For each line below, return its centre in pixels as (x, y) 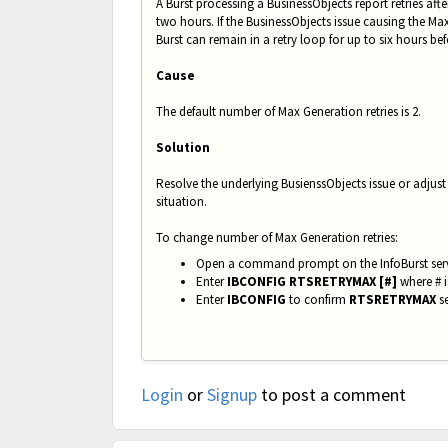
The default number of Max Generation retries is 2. (288, 112)
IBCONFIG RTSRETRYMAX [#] (312, 282)
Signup (232, 395)
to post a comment (331, 395)
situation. (181, 202)
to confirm (319, 300)
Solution (183, 148)
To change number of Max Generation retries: (277, 238)
